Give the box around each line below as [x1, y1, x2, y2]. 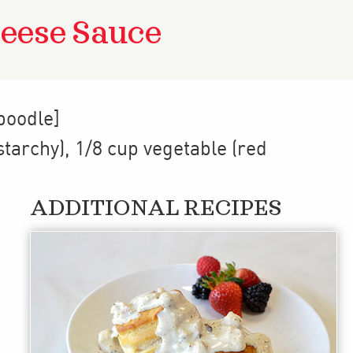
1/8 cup [75, 139, 139, 160]
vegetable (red [143, 139, 267, 160]
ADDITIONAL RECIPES [30, 199, 282, 219]
